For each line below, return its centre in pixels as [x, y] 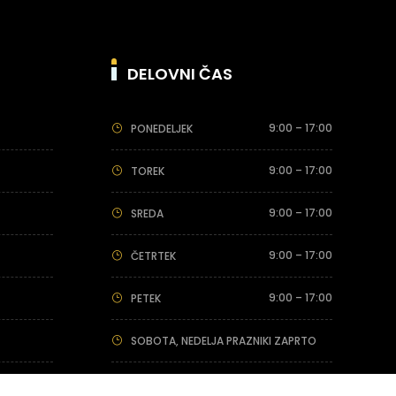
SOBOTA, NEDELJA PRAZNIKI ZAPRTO [223, 340]
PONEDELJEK [161, 128]
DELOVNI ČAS [179, 73]
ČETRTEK [153, 255]
